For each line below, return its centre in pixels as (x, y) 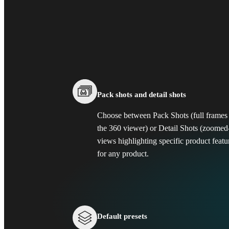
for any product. (123, 154)
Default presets (122, 216)
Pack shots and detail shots (142, 94)
